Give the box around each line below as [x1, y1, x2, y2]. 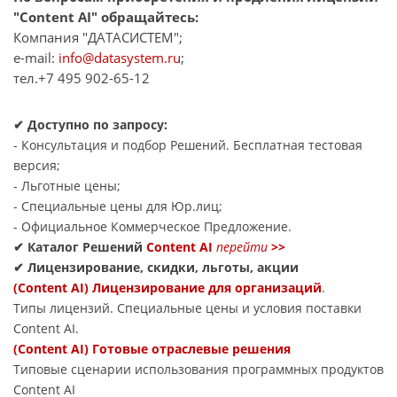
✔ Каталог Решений [13, 238, 146, 256]
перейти [216, 238, 268, 256]
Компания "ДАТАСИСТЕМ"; [13, 28, 183, 47]
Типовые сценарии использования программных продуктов [13, 361, 384, 378]
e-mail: [13, 49, 58, 67]
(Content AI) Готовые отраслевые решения [13, 340, 291, 358]
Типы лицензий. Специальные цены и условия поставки [13, 300, 362, 317]
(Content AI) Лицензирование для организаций [13, 279, 322, 297]
